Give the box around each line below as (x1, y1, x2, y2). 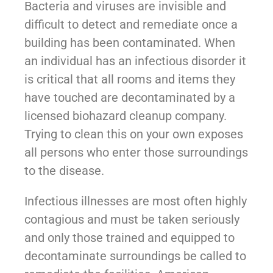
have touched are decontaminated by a (24, 90, 235, 105)
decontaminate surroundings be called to (24, 248, 246, 263)
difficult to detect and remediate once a (24, 16, 238, 32)
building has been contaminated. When (24, 35, 235, 50)
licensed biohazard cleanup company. (24, 108, 227, 123)
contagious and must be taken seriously (24, 211, 239, 227)
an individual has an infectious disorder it (24, 53, 246, 68)
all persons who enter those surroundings (24, 144, 248, 160)
